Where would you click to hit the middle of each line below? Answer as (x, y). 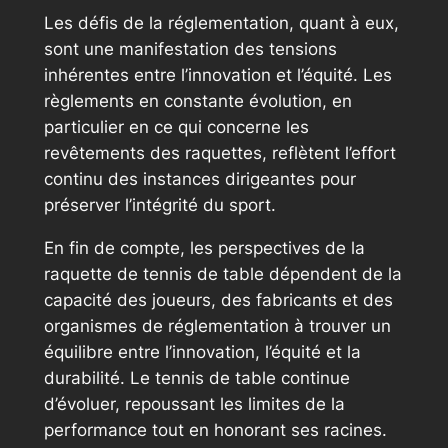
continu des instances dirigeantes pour (199, 178)
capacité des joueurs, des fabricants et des (218, 299)
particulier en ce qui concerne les (176, 126)
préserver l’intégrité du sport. (159, 204)
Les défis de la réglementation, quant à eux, (221, 22)
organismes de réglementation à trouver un (217, 325)
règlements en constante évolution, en (197, 100)
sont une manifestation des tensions (190, 48)
